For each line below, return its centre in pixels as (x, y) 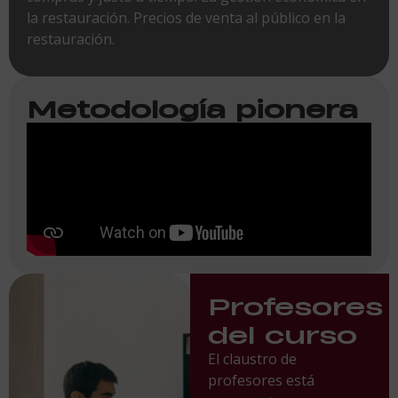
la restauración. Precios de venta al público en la (186, 17)
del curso (282, 334)
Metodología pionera (192, 108)
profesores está (261, 380)
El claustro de (252, 358)
